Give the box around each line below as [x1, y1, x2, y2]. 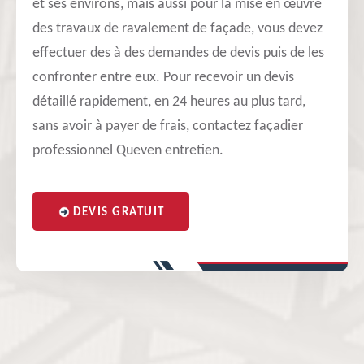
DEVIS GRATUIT [73, 206, 165, 219]
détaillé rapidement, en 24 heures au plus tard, [32, 94, 305, 110]
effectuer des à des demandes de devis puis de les [32, 45, 324, 61]
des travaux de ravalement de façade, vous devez [32, 21, 323, 37]
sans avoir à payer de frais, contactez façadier [32, 119, 303, 134]
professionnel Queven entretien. [32, 143, 223, 158]
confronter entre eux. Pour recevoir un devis [32, 70, 294, 85]
